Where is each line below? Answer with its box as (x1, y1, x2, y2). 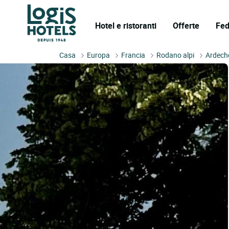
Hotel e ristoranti (95, 20, 156, 31)
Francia (121, 50, 146, 60)
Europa (87, 50, 110, 60)
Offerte (173, 20, 199, 31)
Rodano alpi (156, 50, 195, 60)
